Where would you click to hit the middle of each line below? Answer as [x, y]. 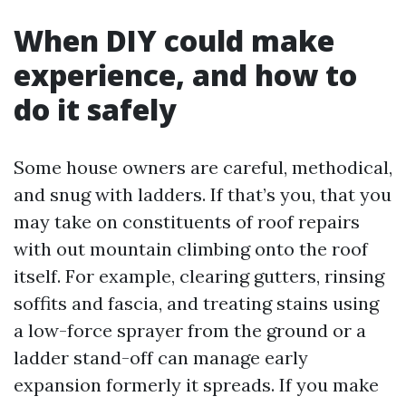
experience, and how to [185, 74]
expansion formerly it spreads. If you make [196, 384]
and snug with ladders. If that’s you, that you [203, 194]
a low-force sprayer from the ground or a [190, 330]
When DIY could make [174, 40]
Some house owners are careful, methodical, [203, 167]
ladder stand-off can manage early [161, 357]
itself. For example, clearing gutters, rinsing [199, 275]
